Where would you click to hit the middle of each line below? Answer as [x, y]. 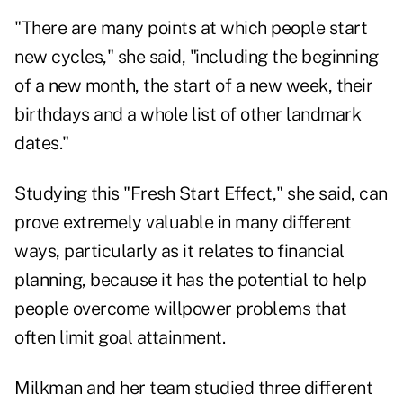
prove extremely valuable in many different [183, 223]
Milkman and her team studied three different [193, 388]
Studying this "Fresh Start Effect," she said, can [201, 194]
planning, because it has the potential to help [190, 280]
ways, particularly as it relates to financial [179, 251]
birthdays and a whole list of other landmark [188, 115]
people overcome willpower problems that [181, 309]
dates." [42, 143]
